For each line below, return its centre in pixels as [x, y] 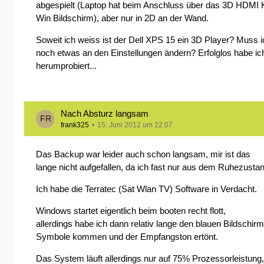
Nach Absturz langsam [105, 113]
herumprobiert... [66, 66]
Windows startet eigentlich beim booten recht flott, [131, 211]
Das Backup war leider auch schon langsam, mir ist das [143, 154]
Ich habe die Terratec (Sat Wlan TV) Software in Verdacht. [146, 189]
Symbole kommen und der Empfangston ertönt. [127, 237]
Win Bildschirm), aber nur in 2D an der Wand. [122, 18]
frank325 [75, 125]
